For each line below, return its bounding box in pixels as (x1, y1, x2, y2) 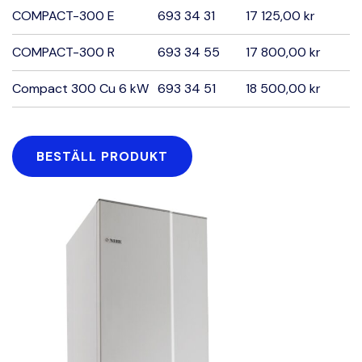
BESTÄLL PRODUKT (36, 148, 168, 165)
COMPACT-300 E (12, 7, 115, 24)
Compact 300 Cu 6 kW (12, 80, 149, 97)
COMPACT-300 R (12, 44, 115, 61)
